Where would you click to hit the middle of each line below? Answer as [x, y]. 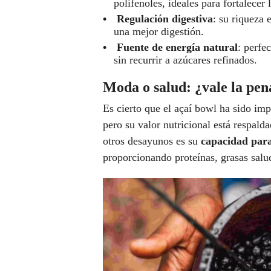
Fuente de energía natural [177, 47]
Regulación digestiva [165, 19]
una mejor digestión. [159, 32]
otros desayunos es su [152, 141]
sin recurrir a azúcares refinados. [185, 60]
